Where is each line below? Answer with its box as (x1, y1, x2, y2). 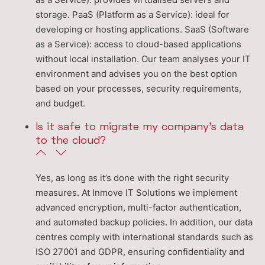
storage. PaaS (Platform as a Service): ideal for (35, 9, 230, 21)
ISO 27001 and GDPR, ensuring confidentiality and (35, 246, 244, 258)
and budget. (35, 98, 85, 109)
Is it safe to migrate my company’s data (35, 119, 244, 133)
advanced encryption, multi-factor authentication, (35, 202, 241, 214)
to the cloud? (35, 133, 106, 147)
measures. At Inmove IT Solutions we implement (35, 187, 237, 199)
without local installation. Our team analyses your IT (35, 53, 251, 65)
